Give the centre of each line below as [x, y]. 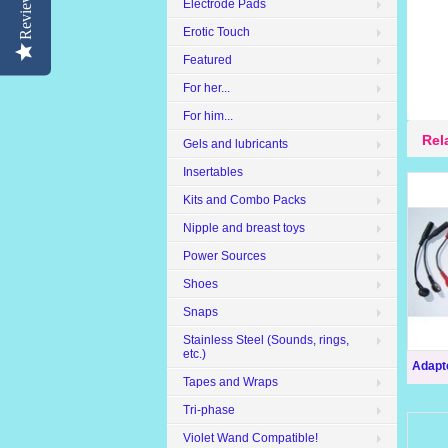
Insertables [213, 172]
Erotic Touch [216, 32]
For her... [206, 88]
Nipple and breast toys [244, 228]
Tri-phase [209, 410]
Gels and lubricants [235, 144]
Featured [207, 60]
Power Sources [224, 256]
